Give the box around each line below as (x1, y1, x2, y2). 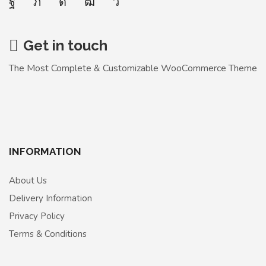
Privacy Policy (9, 210, 65, 223)
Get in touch (23, 37, 107, 55)
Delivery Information (9, 192, 92, 205)
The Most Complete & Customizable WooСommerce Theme (9, 62, 257, 75)
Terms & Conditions (9, 228, 87, 240)
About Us (9, 175, 47, 187)
